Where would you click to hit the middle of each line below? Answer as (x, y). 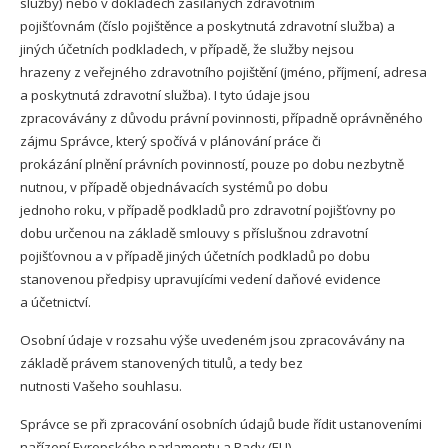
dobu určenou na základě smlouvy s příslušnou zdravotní (194, 233)
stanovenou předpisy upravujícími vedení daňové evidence (200, 279)
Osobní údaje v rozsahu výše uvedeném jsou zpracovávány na (212, 340)
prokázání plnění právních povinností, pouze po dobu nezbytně (212, 164)
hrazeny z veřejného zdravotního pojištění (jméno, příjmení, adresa (223, 72)
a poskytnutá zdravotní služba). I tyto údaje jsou (165, 95)
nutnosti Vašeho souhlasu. (101, 386)
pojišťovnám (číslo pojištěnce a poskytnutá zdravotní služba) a (207, 26)
